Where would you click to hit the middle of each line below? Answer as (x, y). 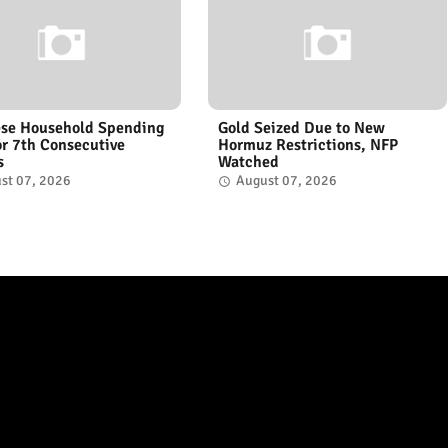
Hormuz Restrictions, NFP (307, 144)
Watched (248, 161)
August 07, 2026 (286, 180)
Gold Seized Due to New (301, 127)
